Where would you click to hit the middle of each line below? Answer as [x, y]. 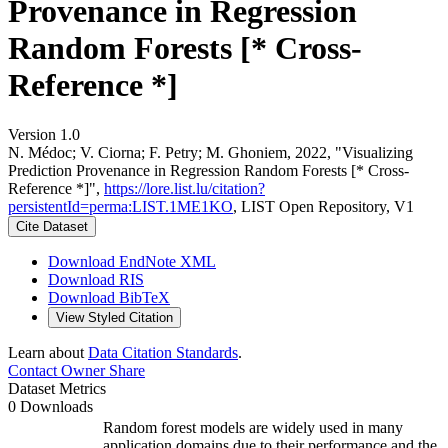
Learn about [48, 352]
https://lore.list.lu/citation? [184, 188]
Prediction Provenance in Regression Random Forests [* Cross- [208, 170]
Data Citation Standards [163, 352]
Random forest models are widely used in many [253, 427]
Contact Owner [56, 370]
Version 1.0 [44, 134]
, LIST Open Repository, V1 [323, 206]
